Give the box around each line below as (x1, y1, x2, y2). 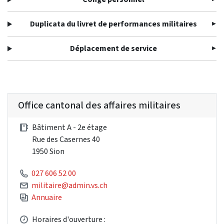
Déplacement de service (70, 43, 157, 54)
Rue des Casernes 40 (32, 134, 100, 145)
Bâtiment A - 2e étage (32, 122, 107, 133)
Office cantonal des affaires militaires (18, 98, 180, 112)
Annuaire (31, 192, 62, 203)
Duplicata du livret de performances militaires (30, 18, 197, 29)
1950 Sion (32, 146, 64, 157)
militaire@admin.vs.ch (31, 180, 107, 191)
